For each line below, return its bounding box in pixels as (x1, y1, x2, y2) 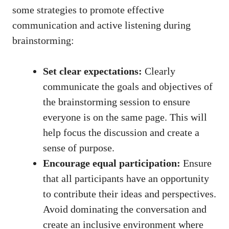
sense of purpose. (43, 142, 114, 154)
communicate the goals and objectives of (43, 81, 213, 93)
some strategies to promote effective (12, 4, 164, 16)
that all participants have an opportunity (43, 173, 209, 185)
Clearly (142, 65, 175, 77)
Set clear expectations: (43, 65, 142, 77)
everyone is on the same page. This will (43, 111, 207, 123)
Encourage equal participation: (43, 157, 180, 169)
